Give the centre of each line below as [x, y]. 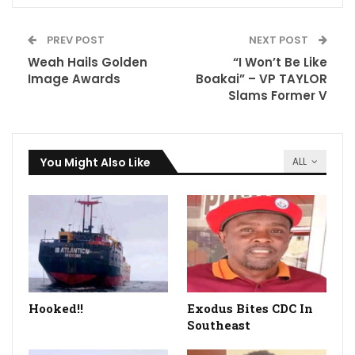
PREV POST [74, 40]
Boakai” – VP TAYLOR [261, 79]
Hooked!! [56, 308]
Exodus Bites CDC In [250, 308]
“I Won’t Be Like [280, 63]
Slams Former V [278, 96]
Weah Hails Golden [88, 63]
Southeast [219, 325]
